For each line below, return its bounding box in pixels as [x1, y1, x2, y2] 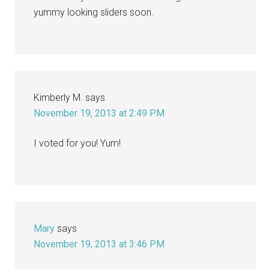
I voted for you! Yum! [34, 137, 121, 149]
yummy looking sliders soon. [34, 6, 154, 18]
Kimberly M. [34, 91, 83, 103]
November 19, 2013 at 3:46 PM [34, 238, 165, 250]
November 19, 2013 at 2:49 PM [34, 107, 165, 119]
